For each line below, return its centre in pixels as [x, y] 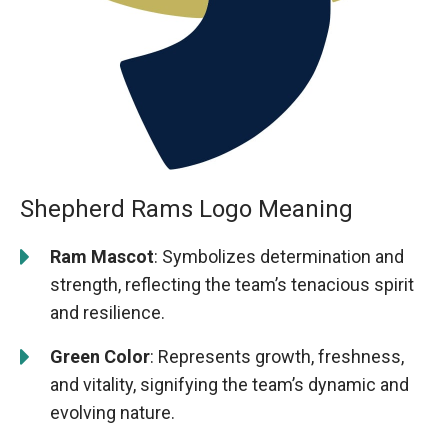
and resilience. [107, 313]
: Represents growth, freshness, [277, 357]
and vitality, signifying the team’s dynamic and [229, 385]
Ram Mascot [102, 257]
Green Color [100, 357]
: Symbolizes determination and [279, 257]
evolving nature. [112, 413]
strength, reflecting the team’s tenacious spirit [232, 285]
